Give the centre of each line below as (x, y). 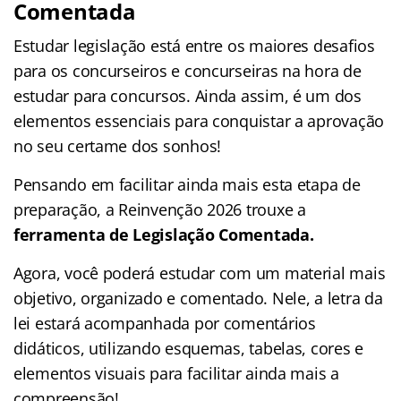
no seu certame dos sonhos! (117, 145)
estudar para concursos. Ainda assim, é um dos (188, 95)
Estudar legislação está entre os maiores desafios (194, 45)
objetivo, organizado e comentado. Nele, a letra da (198, 298)
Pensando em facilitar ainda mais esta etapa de (187, 184)
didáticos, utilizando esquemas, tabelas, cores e (189, 348)
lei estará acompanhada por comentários (165, 323)
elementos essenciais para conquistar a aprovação (199, 120)
